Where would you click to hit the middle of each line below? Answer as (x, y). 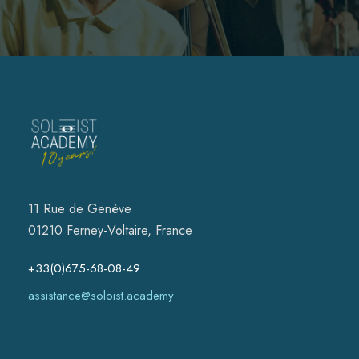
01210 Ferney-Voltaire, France (110, 231)
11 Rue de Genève (80, 209)
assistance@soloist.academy (101, 296)
